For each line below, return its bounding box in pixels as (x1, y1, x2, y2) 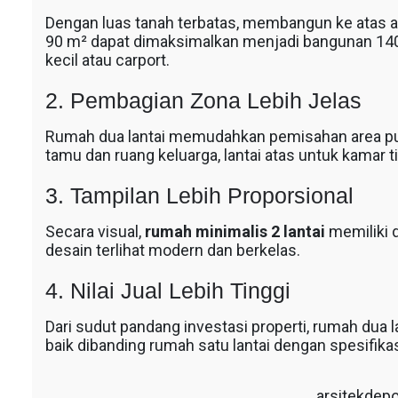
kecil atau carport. (44, 51, 170, 69)
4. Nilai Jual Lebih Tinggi (44, 278, 291, 303)
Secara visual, (44, 222, 145, 241)
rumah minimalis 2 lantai (144, 222, 325, 241)
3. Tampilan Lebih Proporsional (44, 183, 354, 208)
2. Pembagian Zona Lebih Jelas (44, 88, 362, 113)
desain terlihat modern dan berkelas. (44, 241, 300, 259)
